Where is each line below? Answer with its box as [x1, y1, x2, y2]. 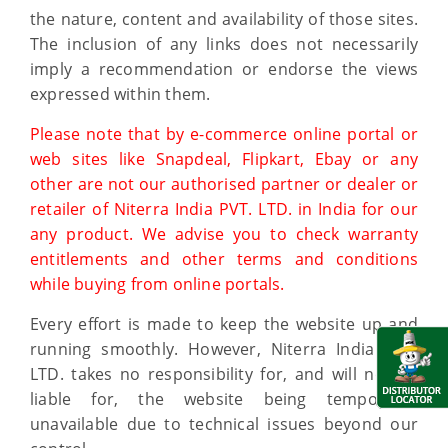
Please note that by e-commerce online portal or [30, 123, 418, 145]
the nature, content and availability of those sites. [30, 8, 418, 30]
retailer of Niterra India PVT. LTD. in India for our [30, 198, 418, 220]
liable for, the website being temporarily [30, 388, 418, 410]
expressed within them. [30, 83, 211, 105]
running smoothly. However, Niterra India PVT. [30, 338, 418, 360]
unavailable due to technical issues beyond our [30, 413, 418, 435]
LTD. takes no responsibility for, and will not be [30, 363, 418, 385]
